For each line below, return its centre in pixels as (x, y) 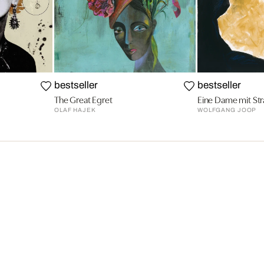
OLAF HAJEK (75, 110)
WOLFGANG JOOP (227, 110)
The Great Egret (83, 99)
